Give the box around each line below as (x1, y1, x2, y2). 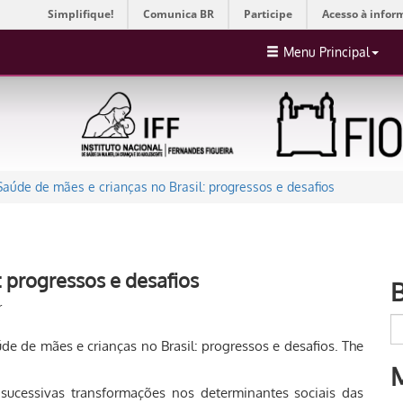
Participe (244, 6, 292, 22)
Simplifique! (48, 6, 113, 22)
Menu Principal (283, 44, 370, 59)
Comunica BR (143, 6, 214, 22)
